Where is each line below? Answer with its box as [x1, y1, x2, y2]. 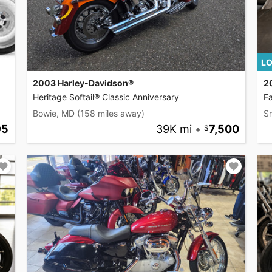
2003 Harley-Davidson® [33, 77, 134, 88]
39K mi [155, 122, 192, 135]
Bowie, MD [33, 107, 75, 118]
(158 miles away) [77, 107, 144, 118]
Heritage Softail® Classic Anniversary [33, 91, 179, 102]
